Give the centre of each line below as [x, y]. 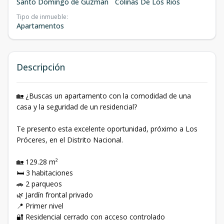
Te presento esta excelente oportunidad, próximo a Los [107, 128]
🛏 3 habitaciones [45, 172]
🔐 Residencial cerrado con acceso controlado [91, 216]
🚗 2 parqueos [39, 183]
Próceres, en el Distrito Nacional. [70, 139]
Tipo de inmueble [41, 16]
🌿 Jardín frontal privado [55, 194]
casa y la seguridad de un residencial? [77, 106]
